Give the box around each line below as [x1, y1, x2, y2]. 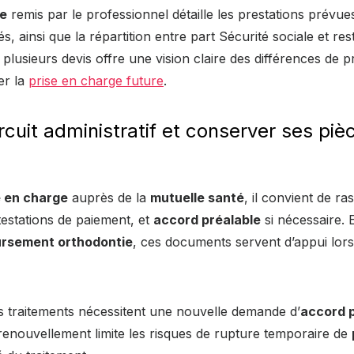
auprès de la [68, 189, 150, 205]
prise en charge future [28, 72, 164, 88]
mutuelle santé [150, 189, 244, 205]
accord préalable [153, 211, 261, 228]
